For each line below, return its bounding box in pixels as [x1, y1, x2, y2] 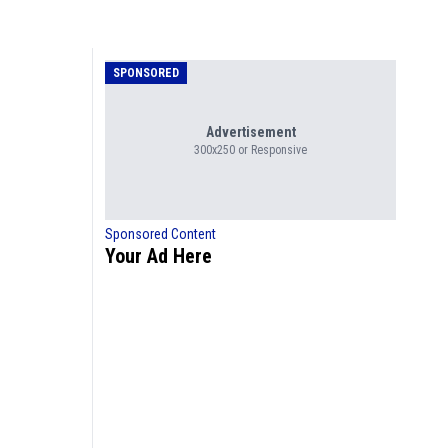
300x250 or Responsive [194, 142, 307, 157]
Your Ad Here [105, 243, 212, 268]
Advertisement [205, 123, 296, 140]
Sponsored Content [105, 225, 216, 242]
